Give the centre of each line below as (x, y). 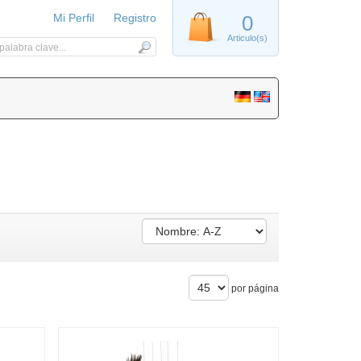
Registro (135, 18)
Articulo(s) (247, 38)
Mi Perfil (74, 18)
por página (254, 288)
